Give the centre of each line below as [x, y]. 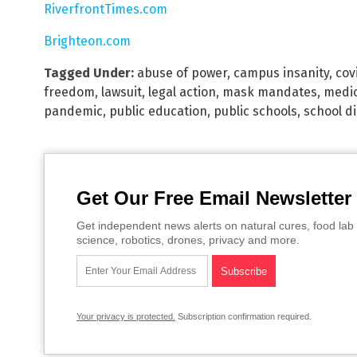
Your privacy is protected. [126, 317]
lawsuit [122, 92]
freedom [69, 92]
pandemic [73, 112]
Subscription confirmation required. [243, 317]
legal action [182, 92]
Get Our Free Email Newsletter [214, 198]
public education [158, 112]
